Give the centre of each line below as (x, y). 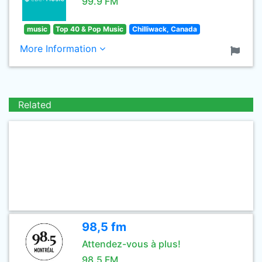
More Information (60, 49)
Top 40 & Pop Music (90, 29)
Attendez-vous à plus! (131, 244)
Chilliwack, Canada (164, 29)
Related (35, 105)
